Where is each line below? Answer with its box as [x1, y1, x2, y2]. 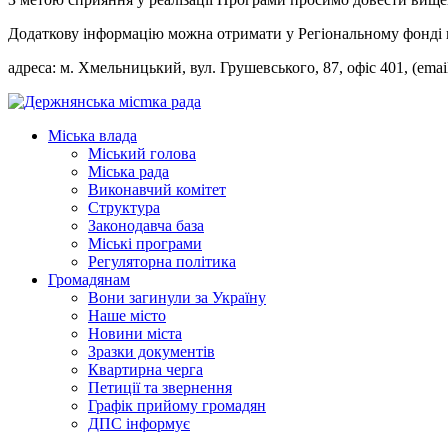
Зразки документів [88, 343, 215, 361]
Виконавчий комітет [88, 181, 226, 199]
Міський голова [88, 145, 196, 163]
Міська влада [48, 127, 137, 145]
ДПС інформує [88, 415, 190, 433]
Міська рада [88, 163, 169, 181]
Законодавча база [88, 217, 204, 235]
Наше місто [88, 307, 166, 325]
